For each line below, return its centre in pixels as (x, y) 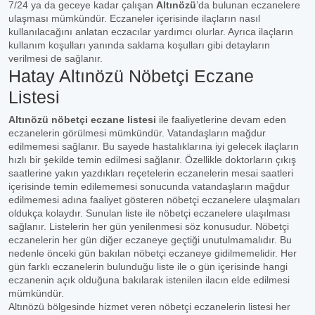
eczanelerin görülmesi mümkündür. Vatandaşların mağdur (137, 133)
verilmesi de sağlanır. (56, 58)
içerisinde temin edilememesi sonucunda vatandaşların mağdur (149, 186)
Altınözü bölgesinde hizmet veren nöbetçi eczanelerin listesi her (149, 307)
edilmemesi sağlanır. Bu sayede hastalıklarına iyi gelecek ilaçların (154, 146)
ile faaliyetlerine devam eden (221, 120)
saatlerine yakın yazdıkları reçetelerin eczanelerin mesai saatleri (151, 173)
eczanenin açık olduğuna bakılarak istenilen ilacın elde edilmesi (149, 280)
